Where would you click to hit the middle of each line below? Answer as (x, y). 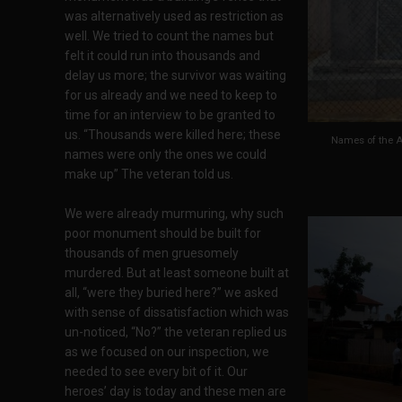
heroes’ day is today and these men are (175, 391)
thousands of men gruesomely (152, 253)
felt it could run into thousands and (162, 56)
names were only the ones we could (166, 154)
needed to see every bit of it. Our (156, 371)
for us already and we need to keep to (171, 95)
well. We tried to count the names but (169, 36)
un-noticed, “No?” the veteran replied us (176, 332)
